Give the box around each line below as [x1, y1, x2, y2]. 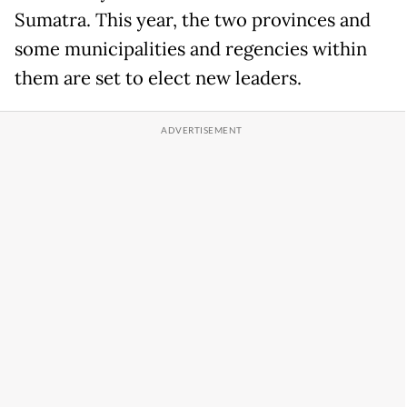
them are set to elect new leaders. [15, 65, 302, 90]
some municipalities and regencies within [15, 36, 367, 61]
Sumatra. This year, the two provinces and [15, 7, 371, 32]
